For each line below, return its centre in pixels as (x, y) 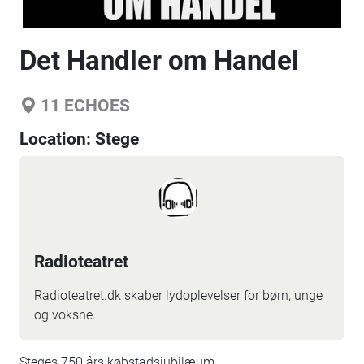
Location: (57, 139)
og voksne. (65, 315)
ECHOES (95, 106)
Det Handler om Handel (159, 61)
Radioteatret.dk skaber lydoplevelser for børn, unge (178, 295)
